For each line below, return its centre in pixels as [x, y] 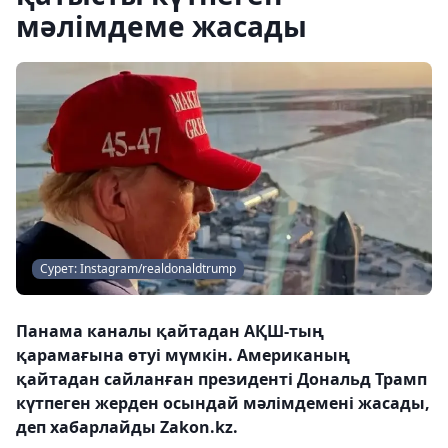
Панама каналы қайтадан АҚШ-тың [170, 331]
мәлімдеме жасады [161, 26]
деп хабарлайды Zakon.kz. [127, 427]
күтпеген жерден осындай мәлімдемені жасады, [223, 403]
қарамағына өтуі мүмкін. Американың [183, 355]
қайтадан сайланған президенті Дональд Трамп [221, 379]
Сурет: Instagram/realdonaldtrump [138, 269]
